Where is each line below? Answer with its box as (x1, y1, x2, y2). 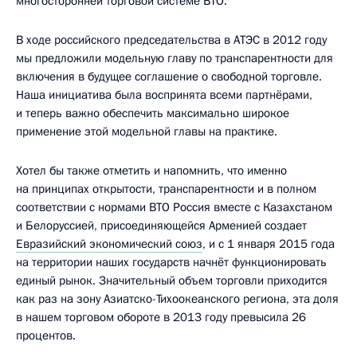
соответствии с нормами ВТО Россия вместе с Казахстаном (16, 198, 332, 215)
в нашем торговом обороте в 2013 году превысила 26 (16, 308, 306, 325)
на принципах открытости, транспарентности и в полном (16, 180, 316, 197)
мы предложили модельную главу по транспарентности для (16, 49, 333, 66)
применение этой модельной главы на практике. (16, 123, 277, 139)
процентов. (16, 327, 76, 343)
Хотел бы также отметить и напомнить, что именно (16, 162, 287, 178)
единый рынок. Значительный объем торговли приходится (16, 272, 328, 288)
